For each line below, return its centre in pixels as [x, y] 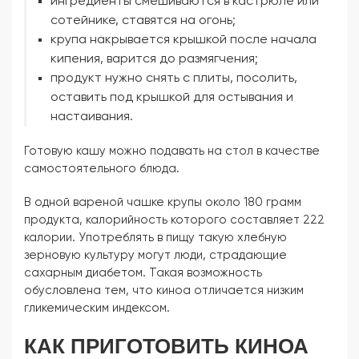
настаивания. [92, 117]
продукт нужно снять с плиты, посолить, [174, 79]
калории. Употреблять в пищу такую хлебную [155, 238]
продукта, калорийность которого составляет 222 [174, 220]
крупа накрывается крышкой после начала [184, 40]
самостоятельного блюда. [102, 169]
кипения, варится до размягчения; [154, 59]
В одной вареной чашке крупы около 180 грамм [163, 202]
